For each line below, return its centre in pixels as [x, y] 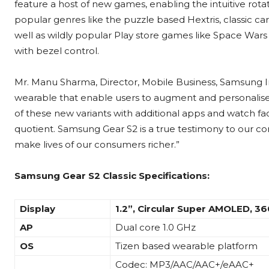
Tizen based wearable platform [186, 246]
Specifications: [174, 176]
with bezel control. [57, 51]
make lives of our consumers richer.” [97, 145]
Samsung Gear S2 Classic [77, 176]
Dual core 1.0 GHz [156, 228]
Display [38, 209]
